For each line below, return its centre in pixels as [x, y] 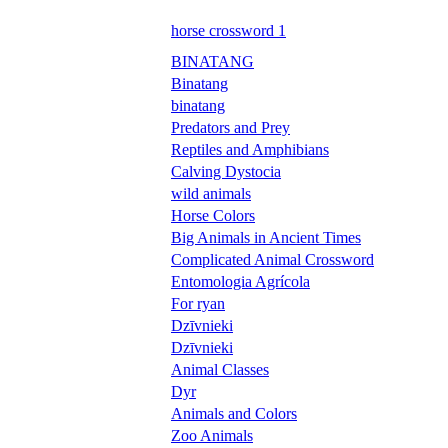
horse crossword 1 [228, 30]
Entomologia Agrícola [240, 281]
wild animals [211, 193]
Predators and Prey [230, 127]
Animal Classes [220, 369]
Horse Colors [213, 215]
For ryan [198, 303]
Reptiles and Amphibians [250, 149]
